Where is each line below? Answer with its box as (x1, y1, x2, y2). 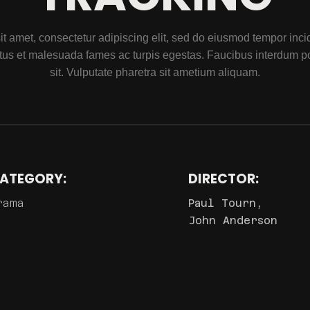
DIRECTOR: (188, 170, 259, 189)
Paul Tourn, (188, 197, 263, 210)
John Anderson (188, 215, 278, 227)
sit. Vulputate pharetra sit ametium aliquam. (50, 66, 260, 79)
